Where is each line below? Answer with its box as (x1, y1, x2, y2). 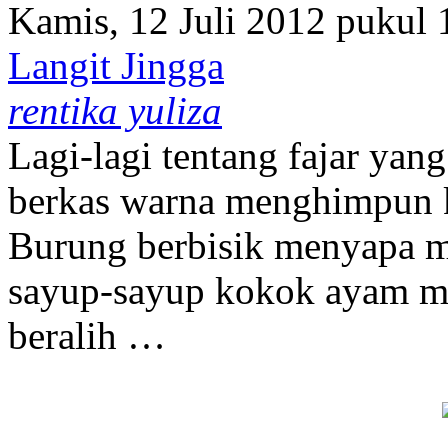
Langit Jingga (8, 43, 224, 87)
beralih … (8, 313, 166, 357)
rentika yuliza (8, 88, 222, 132)
